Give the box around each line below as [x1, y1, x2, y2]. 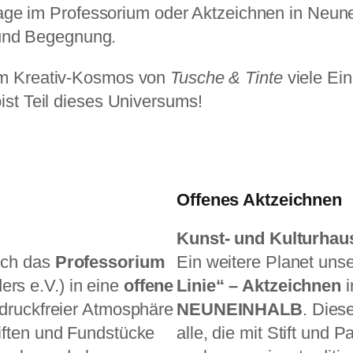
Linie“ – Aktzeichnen [176, 276, 341, 296]
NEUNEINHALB [176, 299, 303, 320]
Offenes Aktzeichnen [176, 190, 343, 210]
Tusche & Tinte [170, 68, 283, 88]
